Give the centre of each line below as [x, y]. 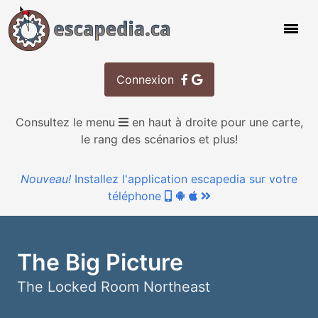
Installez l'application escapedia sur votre [186, 179]
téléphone [134, 196]
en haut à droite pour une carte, [217, 122]
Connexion [148, 79]
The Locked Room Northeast [114, 287]
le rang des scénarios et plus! [159, 139]
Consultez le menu [65, 122]
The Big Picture [100, 262]
